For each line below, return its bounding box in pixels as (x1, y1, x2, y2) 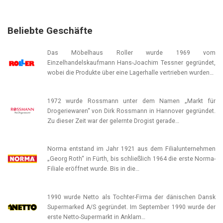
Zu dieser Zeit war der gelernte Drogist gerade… (47, 117, 179, 124)
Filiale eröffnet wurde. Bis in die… (47, 165, 139, 173)
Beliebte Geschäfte (7, 24, 93, 36)
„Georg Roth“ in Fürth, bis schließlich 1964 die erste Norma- (47, 155, 216, 163)
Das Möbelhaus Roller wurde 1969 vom (47, 49, 216, 57)
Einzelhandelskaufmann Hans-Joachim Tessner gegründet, (47, 59, 216, 67)
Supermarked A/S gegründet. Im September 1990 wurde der (47, 203, 216, 211)
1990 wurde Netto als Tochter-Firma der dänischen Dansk (47, 193, 216, 201)
